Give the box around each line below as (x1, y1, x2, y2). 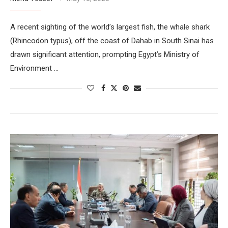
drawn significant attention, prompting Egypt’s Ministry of (10, 49, 199, 59)
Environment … (10, 63, 59, 73)
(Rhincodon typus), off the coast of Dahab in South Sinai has (10, 36, 214, 45)
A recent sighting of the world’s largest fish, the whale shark (10, 22, 210, 32)
